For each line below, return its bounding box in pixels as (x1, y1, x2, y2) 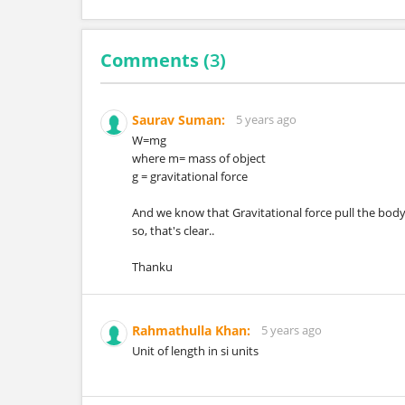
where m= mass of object (132, 150, 266, 166)
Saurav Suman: (132, 111, 225, 128)
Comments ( (100, 48, 210, 72)
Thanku (132, 259, 173, 275)
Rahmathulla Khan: (132, 322, 250, 339)
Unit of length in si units (132, 343, 259, 359)
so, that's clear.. (132, 222, 214, 239)
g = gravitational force (132, 168, 248, 184)
